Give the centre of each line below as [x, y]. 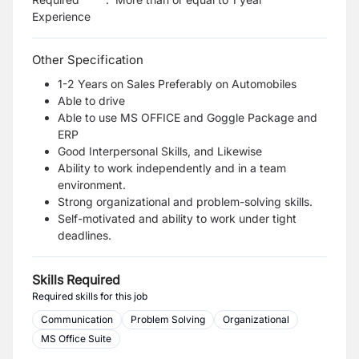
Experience [61, 16]
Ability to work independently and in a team [172, 168]
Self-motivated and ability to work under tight [177, 218]
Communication [77, 319]
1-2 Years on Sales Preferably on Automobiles [177, 84]
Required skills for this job [90, 296]
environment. [92, 185]
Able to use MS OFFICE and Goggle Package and [188, 117]
